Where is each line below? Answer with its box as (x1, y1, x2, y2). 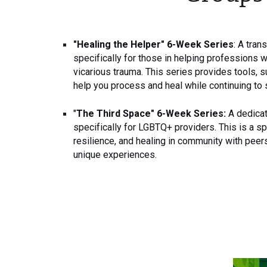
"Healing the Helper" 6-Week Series (73, 38, 234, 50)
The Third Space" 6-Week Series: (76, 108, 228, 120)
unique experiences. (73, 149, 157, 161)
